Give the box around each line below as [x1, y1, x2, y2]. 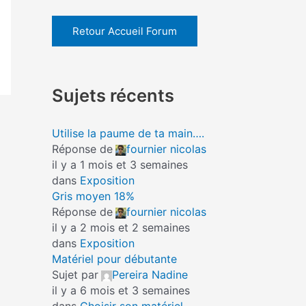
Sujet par [52, 268, 98, 281]
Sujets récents [52, 84, 174, 106]
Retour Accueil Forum [72, 25, 177, 38]
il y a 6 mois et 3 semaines [52, 283, 190, 297]
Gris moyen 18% [52, 189, 135, 203]
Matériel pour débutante [52, 252, 177, 266]
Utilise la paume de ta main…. [52, 126, 204, 140]
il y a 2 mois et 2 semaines [52, 221, 190, 234]
